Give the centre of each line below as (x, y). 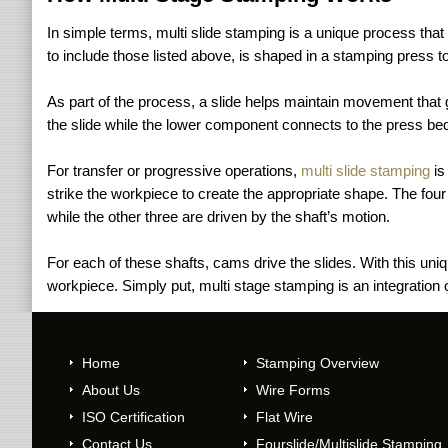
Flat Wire (284, 417)
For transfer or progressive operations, (174, 170)
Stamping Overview (317, 363)
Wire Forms (293, 390)
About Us (111, 390)
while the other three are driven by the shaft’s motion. (218, 216)
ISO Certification (133, 417)
